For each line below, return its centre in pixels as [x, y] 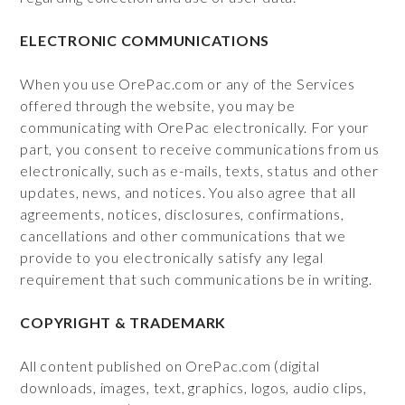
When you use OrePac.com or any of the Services [188, 84]
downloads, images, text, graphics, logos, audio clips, [193, 387]
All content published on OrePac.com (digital [170, 366]
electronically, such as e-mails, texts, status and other [199, 170]
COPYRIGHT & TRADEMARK [123, 322]
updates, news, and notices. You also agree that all [188, 192]
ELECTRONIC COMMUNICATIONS [145, 40]
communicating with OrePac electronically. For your [194, 127]
